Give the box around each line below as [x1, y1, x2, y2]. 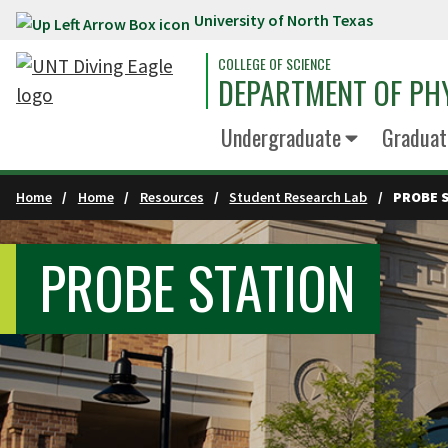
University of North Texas [194, 10, 373, 30]
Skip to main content [10, 12, 186, 36]
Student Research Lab [229, 188, 368, 206]
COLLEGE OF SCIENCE [218, 53, 331, 74]
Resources [139, 188, 204, 206]
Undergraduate [221, 121, 341, 153]
